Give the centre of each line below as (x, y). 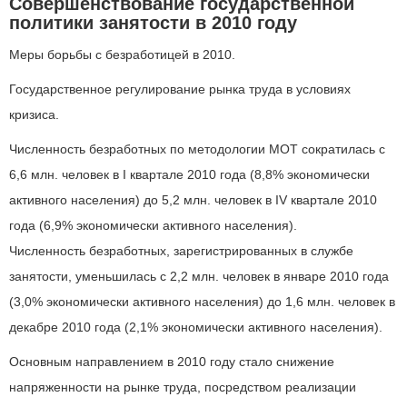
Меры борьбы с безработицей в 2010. (122, 55)
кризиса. (34, 114)
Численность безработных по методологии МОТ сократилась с (197, 149)
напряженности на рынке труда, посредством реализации (183, 387)
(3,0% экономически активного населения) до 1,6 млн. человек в (202, 302)
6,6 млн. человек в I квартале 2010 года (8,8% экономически (189, 174)
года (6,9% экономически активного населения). (153, 225)
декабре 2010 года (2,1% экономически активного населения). (196, 327)
